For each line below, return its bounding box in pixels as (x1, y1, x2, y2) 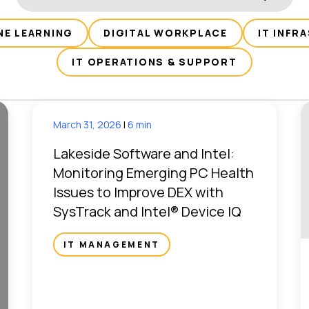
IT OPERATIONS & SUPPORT (72, 55, 237, 69)
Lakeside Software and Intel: (52, 144, 235, 163)
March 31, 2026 (52, 118, 124, 132)
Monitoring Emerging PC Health (52, 163, 254, 183)
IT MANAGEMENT (63, 239, 160, 251)
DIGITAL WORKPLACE (103, 26, 228, 40)
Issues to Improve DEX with (52, 183, 223, 202)
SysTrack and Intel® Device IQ (52, 202, 241, 221)
